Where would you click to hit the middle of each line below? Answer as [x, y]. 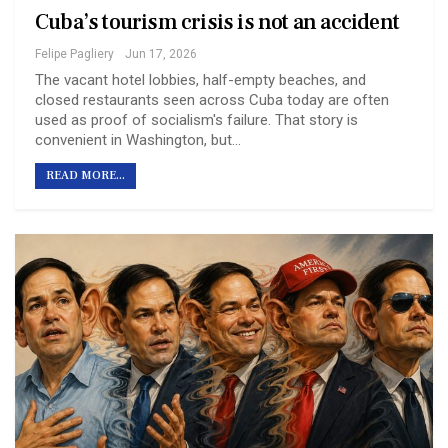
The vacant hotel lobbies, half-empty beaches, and [200, 79]
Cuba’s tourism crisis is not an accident [217, 21]
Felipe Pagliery [74, 53]
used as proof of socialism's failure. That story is [196, 119]
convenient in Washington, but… [138, 139]
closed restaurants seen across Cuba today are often [212, 99]
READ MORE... [85, 175]
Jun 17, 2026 [161, 53]
